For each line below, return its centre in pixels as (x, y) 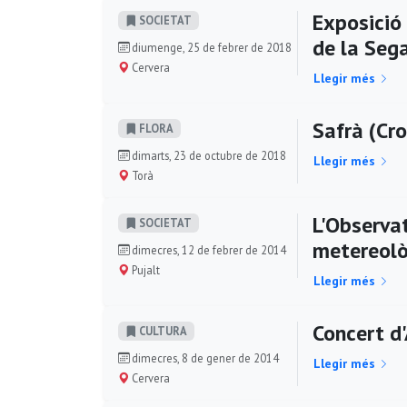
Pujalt (144, 269)
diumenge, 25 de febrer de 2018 (210, 47)
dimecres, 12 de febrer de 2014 (208, 249)
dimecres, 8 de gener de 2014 (204, 357)
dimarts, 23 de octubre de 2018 (208, 155)
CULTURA (162, 331)
